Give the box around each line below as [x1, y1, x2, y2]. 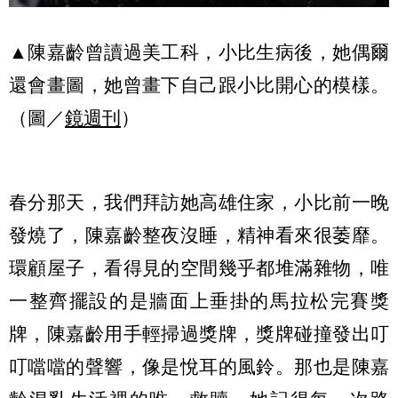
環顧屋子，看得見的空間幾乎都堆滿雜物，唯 [9, 258, 389, 279]
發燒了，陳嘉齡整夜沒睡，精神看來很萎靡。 [9, 225, 389, 246]
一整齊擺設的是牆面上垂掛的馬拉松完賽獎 [9, 291, 389, 312]
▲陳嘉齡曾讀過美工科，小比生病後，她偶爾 [9, 42, 389, 63]
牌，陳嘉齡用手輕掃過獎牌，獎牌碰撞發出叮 [9, 323, 389, 345]
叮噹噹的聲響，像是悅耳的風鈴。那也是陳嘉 [9, 356, 389, 378]
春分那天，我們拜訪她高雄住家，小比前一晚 [9, 192, 389, 213]
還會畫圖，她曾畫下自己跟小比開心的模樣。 [9, 75, 389, 96]
